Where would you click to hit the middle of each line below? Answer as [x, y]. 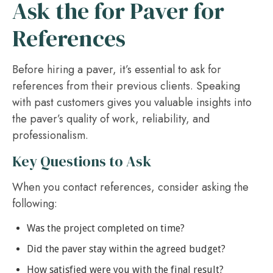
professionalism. [50, 135]
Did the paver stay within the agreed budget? [126, 249]
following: [35, 204]
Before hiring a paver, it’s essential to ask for [117, 69]
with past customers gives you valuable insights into [132, 102]
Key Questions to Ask [82, 161]
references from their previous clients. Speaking [126, 86]
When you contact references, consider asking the [130, 187]
